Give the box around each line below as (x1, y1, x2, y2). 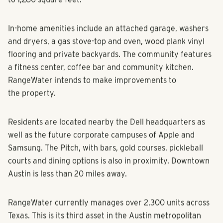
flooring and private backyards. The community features (8, 56, 212, 66)
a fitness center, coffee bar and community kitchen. (8, 69, 194, 79)
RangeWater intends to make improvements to (8, 82, 176, 92)
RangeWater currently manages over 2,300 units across (8, 205, 210, 215)
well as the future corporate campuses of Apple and (8, 137, 195, 147)
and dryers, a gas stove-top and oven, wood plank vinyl (8, 43, 205, 53)
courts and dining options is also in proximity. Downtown (8, 163, 210, 173)
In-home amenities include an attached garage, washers (8, 30, 209, 40)
